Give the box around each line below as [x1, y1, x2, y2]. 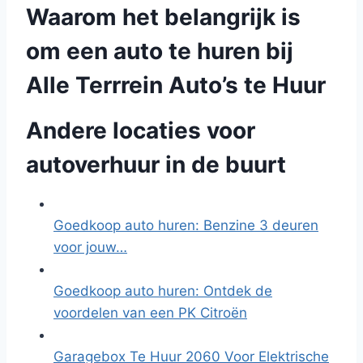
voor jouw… [53, 239, 127, 255]
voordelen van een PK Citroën [53, 305, 247, 321]
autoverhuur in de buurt [26, 151, 286, 178]
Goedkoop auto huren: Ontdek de [53, 283, 272, 299]
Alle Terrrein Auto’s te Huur [26, 71, 326, 99]
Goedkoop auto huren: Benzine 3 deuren [53, 217, 318, 233]
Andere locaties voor [26, 117, 255, 144]
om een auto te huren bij [26, 37, 293, 65]
